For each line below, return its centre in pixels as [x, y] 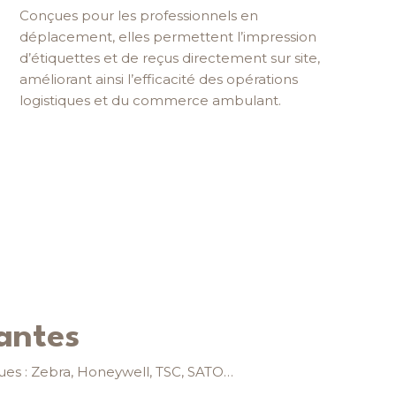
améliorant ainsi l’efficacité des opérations [158, 80]
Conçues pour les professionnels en [138, 16]
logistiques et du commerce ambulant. [150, 101]
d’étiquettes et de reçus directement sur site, [169, 58]
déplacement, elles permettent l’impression [168, 37]
